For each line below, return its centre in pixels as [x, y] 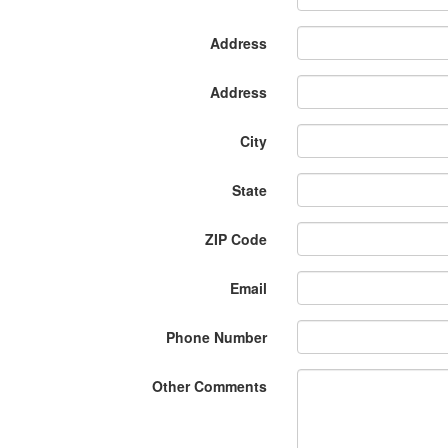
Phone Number [216, 337]
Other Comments [209, 386]
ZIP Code [236, 239]
